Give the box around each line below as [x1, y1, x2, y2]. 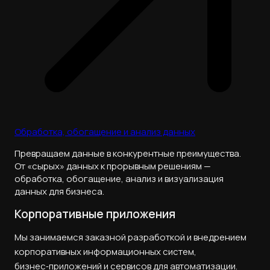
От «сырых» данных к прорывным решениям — [14, 160, 211, 173]
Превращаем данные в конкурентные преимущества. [14, 147, 241, 160]
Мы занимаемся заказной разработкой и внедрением [14, 230, 246, 243]
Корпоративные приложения [14, 206, 175, 222]
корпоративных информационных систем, [14, 245, 196, 258]
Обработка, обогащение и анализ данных [14, 125, 195, 139]
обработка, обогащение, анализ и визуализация [14, 172, 224, 186]
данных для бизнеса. [14, 185, 104, 198]
